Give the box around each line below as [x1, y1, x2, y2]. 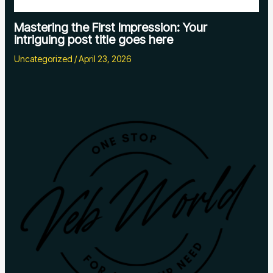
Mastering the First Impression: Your [14, 20, 208, 35]
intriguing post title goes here [14, 32, 174, 48]
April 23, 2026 [79, 54, 132, 65]
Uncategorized [14, 54, 73, 65]
